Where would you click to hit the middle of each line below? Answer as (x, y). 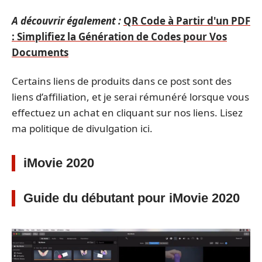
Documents (40, 52)
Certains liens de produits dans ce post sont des (122, 81)
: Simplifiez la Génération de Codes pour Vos (119, 36)
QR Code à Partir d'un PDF (187, 20)
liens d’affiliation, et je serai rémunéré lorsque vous (130, 97)
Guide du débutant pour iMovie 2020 (132, 198)
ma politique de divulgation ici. (82, 128)
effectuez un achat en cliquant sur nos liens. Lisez (127, 113)
